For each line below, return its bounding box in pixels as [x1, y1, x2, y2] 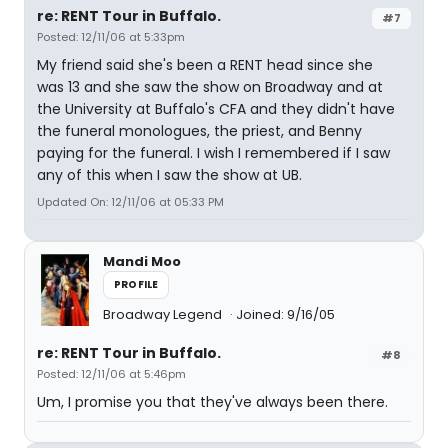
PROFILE [114, 277, 159, 292]
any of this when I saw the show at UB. [37, 165, 302, 185]
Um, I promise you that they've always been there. [37, 392, 388, 412]
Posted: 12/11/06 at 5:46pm [37, 366, 186, 382]
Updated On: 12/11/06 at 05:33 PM [37, 194, 224, 210]
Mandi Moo [103, 252, 181, 271]
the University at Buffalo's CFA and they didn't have [37, 99, 395, 119]
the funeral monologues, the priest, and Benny [37, 121, 362, 141]
